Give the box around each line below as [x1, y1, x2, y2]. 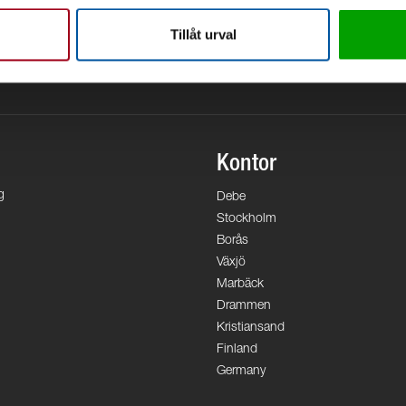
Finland [217, 343, 257, 356]
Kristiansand [217, 322, 285, 334]
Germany [217, 365, 266, 378]
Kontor [217, 153, 276, 177]
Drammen [217, 300, 271, 313]
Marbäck [217, 278, 264, 291]
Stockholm [217, 213, 276, 226]
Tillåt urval [169, 26, 237, 43]
